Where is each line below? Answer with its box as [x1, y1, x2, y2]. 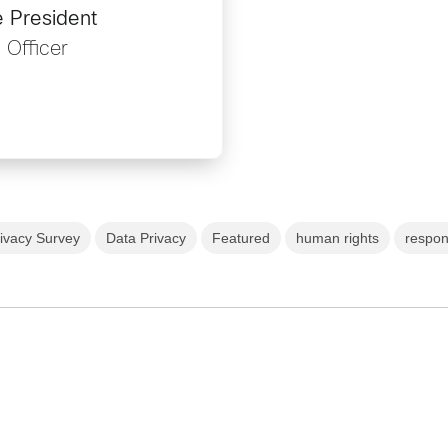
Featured [212, 229, 271, 246]
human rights [296, 229, 380, 246]
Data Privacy [106, 229, 187, 246]
